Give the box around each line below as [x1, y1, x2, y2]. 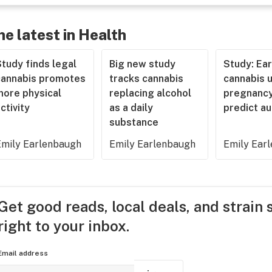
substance [109, 117, 159, 128]
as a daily [109, 102, 154, 114]
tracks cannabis [109, 73, 184, 84]
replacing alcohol [109, 87, 192, 99]
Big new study [109, 58, 176, 70]
